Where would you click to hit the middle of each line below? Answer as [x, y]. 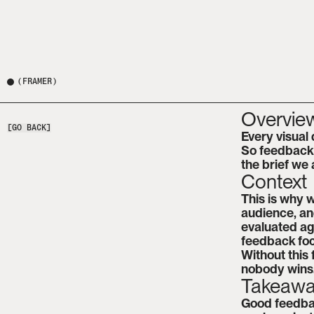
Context [274, 182]
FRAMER [37, 81]
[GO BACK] [29, 128]
